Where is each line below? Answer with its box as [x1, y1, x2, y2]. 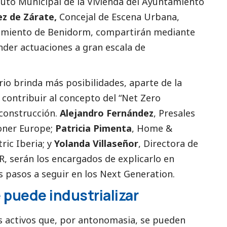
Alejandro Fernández [57, 106, 154, 119]
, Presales [154, 106, 195, 119]
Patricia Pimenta [55, 122, 132, 134]
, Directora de [138, 137, 198, 149]
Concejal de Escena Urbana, [57, 10, 179, 23]
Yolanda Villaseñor [54, 137, 138, 149]
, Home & [132, 122, 172, 134]
